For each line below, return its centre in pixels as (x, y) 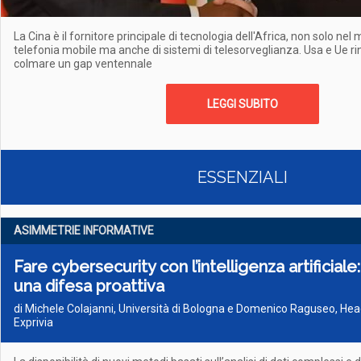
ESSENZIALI (243, 177)
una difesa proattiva (89, 286)
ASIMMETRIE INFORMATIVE (84, 230)
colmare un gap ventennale (83, 64)
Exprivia (33, 322)
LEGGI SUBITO (243, 104)
